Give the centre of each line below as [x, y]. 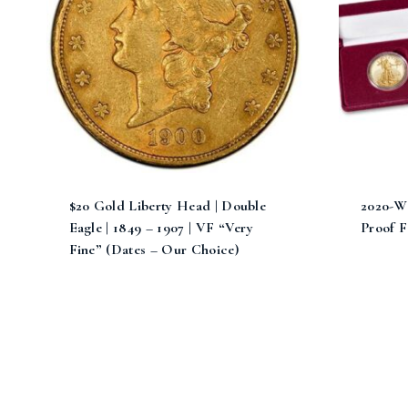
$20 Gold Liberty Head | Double [168, 206]
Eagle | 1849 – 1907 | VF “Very [161, 228]
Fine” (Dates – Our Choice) [153, 250]
